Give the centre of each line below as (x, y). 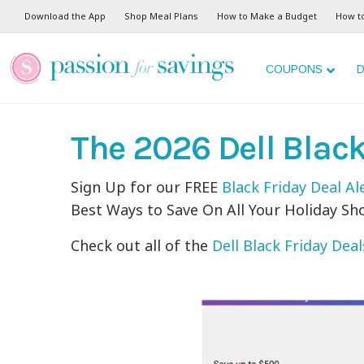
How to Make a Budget (267, 16)
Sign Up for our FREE (147, 187)
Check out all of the (142, 245)
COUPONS (294, 69)
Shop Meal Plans (161, 16)
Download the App (65, 16)
